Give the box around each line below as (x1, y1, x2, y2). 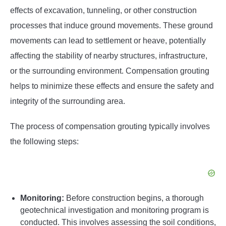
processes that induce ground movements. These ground (10, 21, 213, 30)
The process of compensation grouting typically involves (10, 122, 210, 131)
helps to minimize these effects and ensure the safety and (10, 82, 214, 91)
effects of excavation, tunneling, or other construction (10, 6, 197, 15)
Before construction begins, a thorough (64, 194, 204, 203)
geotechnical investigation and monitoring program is (20, 206, 209, 215)
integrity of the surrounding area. (10, 97, 125, 106)
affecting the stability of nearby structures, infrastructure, (10, 51, 207, 61)
